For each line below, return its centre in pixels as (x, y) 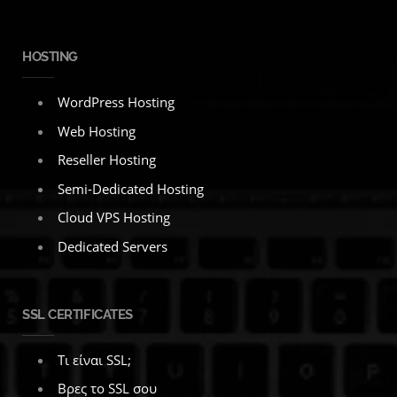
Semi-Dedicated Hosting (131, 188)
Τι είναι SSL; (94, 359)
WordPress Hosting (116, 102)
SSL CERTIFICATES (78, 314)
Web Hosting (97, 131)
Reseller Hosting (107, 160)
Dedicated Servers (113, 246)
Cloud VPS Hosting (114, 218)
